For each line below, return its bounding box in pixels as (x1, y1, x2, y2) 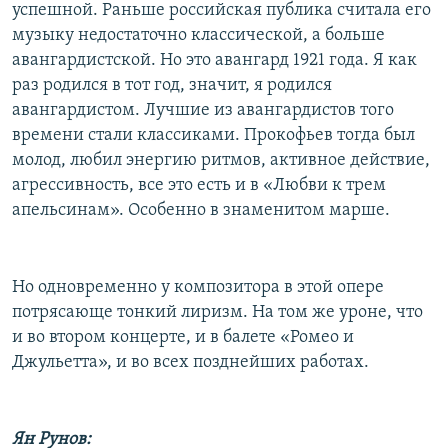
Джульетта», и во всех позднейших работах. (12, 352, 369, 372)
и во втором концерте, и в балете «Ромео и (12, 327, 354, 347)
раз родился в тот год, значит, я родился (12, 75, 332, 95)
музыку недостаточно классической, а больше (12, 25, 385, 45)
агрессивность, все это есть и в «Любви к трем (12, 175, 386, 195)
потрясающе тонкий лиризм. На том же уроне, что (12, 302, 423, 322)
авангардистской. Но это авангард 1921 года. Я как (12, 50, 417, 70)
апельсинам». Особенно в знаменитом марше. (12, 200, 390, 220)
